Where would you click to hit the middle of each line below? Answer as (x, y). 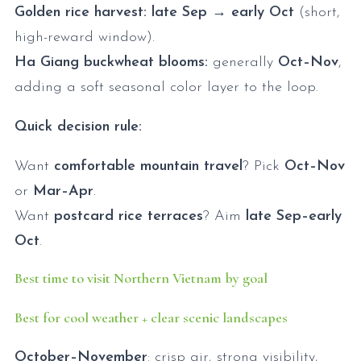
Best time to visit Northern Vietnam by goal (141, 278)
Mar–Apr (63, 191)
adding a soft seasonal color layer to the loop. (166, 87)
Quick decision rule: (78, 127)
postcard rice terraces (129, 216)
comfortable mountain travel (148, 166)
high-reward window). (87, 37)
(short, (317, 12)
